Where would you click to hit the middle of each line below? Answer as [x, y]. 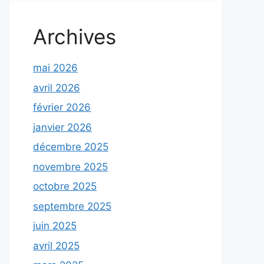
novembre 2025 [70, 166]
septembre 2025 [72, 206]
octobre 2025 [65, 186]
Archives [75, 37]
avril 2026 [57, 88]
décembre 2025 [71, 147]
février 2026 [62, 107]
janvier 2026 [62, 127]
